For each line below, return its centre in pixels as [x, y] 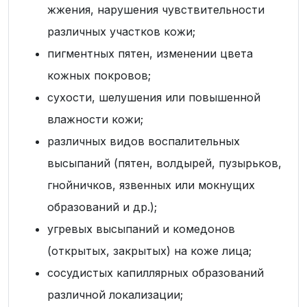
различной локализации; [115, 295]
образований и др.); [102, 207]
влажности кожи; [95, 119]
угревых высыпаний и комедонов [141, 229]
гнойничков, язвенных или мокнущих [151, 185]
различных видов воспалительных [144, 141]
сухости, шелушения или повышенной [154, 97]
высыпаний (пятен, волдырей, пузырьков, [164, 163]
